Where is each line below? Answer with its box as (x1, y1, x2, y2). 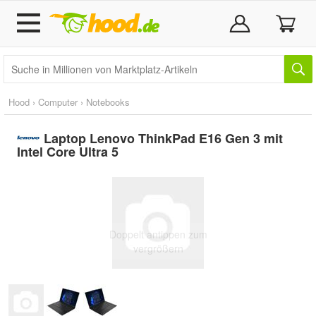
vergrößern (133, 241, 183, 255)
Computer (38, 95, 78, 109)
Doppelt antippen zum (109, 227, 207, 241)
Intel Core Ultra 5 (17, 142, 119, 161)
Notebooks (86, 95, 130, 109)
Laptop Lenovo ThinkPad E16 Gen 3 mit (43, 129, 283, 147)
